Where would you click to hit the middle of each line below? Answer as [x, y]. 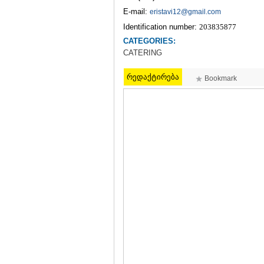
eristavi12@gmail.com [185, 12]
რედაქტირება [153, 77]
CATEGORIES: [149, 41]
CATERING [143, 53]
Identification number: [161, 27]
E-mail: [136, 11]
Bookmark [221, 78]
